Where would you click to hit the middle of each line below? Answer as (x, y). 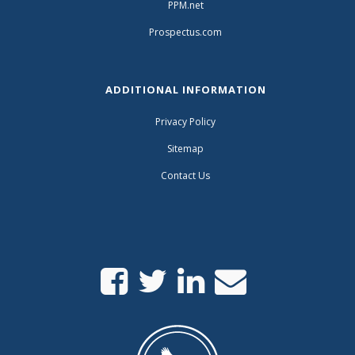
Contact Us (186, 175)
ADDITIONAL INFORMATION (185, 89)
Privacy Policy (186, 121)
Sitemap (186, 148)
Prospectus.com (186, 32)
